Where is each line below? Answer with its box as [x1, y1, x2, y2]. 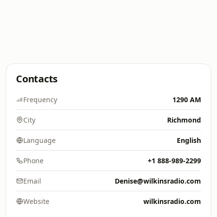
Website [23, 197, 49, 206]
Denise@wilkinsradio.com [115, 176, 201, 186]
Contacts [16, 72, 58, 85]
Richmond [167, 115, 201, 124]
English [177, 136, 201, 145]
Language [23, 136, 56, 145]
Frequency [23, 95, 57, 104]
